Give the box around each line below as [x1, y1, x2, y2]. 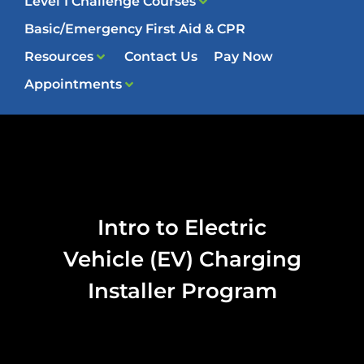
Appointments [24, 76, 122, 93]
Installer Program [87, 278, 277, 305]
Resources [24, 49, 93, 65]
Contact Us [124, 49, 197, 65]
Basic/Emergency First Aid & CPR [24, 21, 245, 37]
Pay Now [214, 49, 273, 65]
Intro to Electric [97, 214, 266, 241]
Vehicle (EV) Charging [63, 246, 301, 273]
